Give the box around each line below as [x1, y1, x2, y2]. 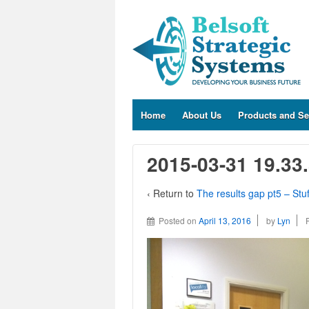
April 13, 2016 [199, 215, 251, 227]
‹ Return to [147, 186, 197, 201]
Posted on [159, 215, 199, 227]
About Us [182, 108, 222, 121]
